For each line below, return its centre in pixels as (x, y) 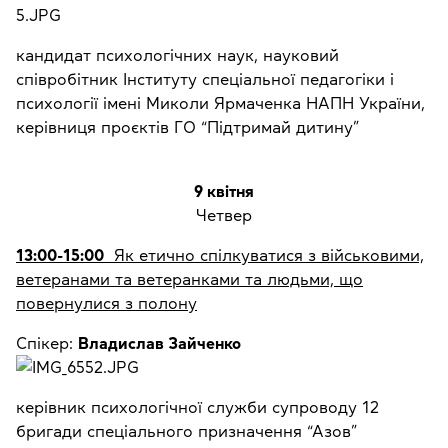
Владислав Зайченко (159, 343)
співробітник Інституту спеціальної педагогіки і (205, 79)
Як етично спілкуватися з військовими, (269, 255)
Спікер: (47, 343)
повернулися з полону (106, 303)
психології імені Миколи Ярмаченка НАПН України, (220, 103)
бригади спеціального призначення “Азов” (186, 431)
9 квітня (224, 191)
